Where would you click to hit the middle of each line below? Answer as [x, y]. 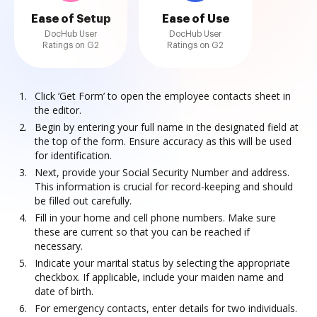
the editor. [58, 110]
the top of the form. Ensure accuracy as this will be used [163, 141]
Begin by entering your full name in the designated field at [167, 127]
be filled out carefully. [83, 201]
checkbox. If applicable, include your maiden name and [159, 277]
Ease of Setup [71, 19]
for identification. [73, 155]
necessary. [59, 246]
